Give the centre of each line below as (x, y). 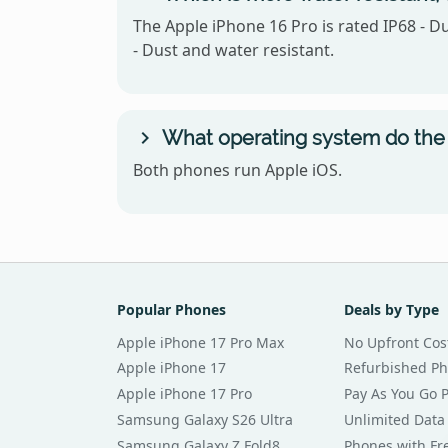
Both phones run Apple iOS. (237, 169)
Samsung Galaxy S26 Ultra (205, 419)
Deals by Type (391, 309)
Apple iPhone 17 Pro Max (200, 342)
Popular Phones (171, 309)
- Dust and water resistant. (233, 49)
